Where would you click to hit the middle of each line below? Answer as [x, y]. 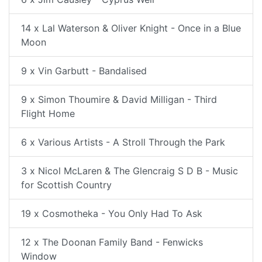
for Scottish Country [66, 185]
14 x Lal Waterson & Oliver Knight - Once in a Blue [131, 28]
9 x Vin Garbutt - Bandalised [84, 70]
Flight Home [48, 113]
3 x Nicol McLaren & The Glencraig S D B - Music [130, 170]
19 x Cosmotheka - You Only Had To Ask [112, 213]
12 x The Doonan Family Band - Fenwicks [112, 242]
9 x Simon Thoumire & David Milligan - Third [119, 99]
